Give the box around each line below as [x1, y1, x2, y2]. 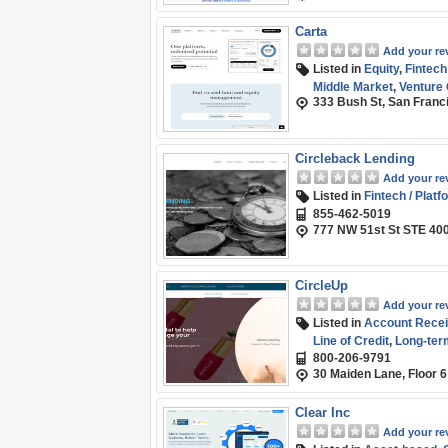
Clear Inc [295, 405, 350, 420]
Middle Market [313, 80, 393, 94]
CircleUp [295, 278, 348, 293]
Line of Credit [313, 334, 389, 348]
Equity [364, 62, 399, 76]
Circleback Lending [295, 151, 415, 166]
